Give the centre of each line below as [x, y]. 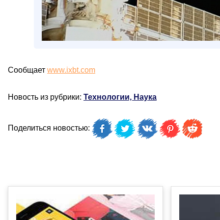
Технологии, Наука [120, 97]
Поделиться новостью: [50, 128]
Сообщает [27, 70]
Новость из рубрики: [46, 97]
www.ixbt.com [71, 70]
